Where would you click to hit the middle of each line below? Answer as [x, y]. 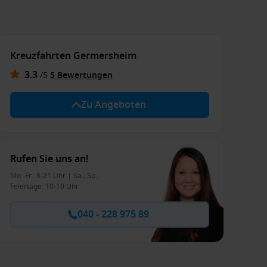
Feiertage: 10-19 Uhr [44, 186]
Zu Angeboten [113, 105]
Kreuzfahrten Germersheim [73, 56]
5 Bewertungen [81, 75]
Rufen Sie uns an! [49, 159]
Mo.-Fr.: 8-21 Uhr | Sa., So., [55, 176]
